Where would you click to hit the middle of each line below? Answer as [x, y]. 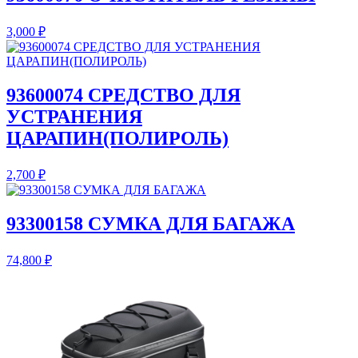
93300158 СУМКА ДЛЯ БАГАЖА [151, 223]
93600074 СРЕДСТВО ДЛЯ [123, 95]
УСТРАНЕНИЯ [74, 117]
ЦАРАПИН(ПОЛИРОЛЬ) [117, 139]
